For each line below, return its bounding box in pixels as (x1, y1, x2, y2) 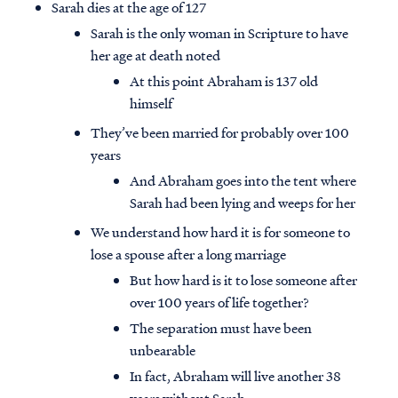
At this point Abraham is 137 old (130, 71, 318, 92)
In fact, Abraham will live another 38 (130, 366, 341, 386)
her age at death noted (91, 45, 220, 66)
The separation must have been (130, 318, 312, 338)
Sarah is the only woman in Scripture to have (91, 23, 348, 44)
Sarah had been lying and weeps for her (130, 193, 355, 213)
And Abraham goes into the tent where (130, 171, 356, 191)
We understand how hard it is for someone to (91, 222, 350, 243)
